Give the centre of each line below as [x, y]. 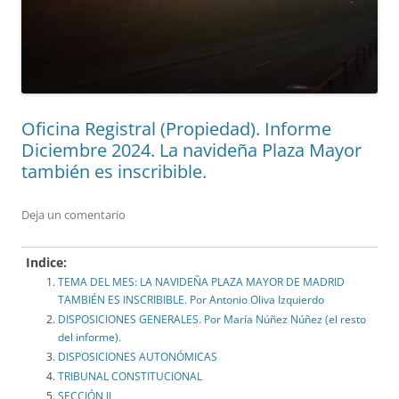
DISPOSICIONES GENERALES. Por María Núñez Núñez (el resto [212, 320]
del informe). [90, 338]
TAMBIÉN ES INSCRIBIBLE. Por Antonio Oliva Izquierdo [191, 300]
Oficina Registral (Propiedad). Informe [176, 129]
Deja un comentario [73, 215]
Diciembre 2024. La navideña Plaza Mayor [191, 151]
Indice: [46, 263]
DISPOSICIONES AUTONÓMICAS [138, 357]
